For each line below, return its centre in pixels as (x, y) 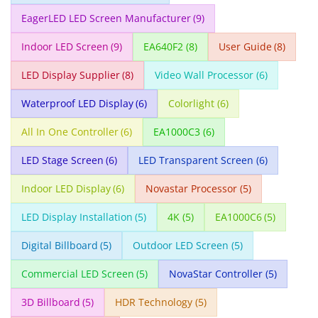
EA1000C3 (177, 132)
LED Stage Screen (62, 160)
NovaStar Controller (216, 274)
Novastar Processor (192, 189)
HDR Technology (154, 302)
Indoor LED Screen (65, 47)
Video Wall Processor (204, 75)
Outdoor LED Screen (181, 246)
